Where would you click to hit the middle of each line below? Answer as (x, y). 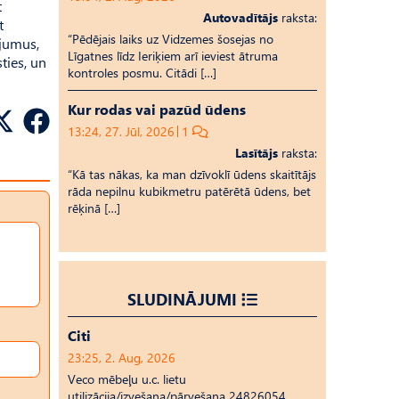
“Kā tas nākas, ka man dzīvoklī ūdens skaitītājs (192, 174)
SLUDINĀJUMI (182, 299)
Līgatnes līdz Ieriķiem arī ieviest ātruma (173, 56)
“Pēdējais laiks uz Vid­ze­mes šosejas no (171, 39)
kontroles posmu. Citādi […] (142, 73)
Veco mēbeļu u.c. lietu (127, 379)
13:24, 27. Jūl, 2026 (121, 131)
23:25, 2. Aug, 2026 (122, 358)
